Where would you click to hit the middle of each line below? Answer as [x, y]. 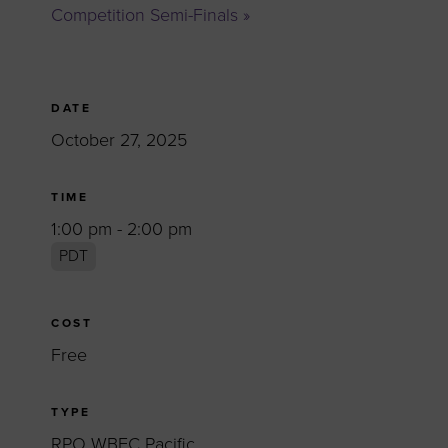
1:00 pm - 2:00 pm [122, 229]
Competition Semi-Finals [147, 14]
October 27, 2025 [119, 140]
